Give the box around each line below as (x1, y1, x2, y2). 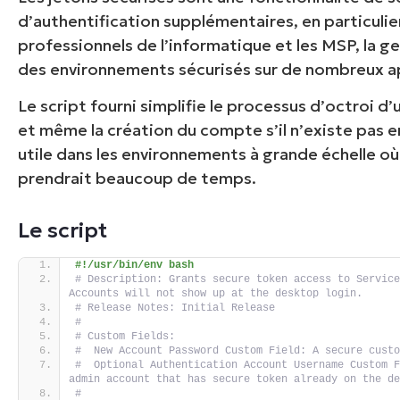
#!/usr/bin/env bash (75, 259, 195, 272)
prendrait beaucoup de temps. (18, 168, 257, 189)
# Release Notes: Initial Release (75, 302, 276, 315)
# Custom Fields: (75, 330, 176, 344)
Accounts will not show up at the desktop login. (69, 287, 363, 301)
